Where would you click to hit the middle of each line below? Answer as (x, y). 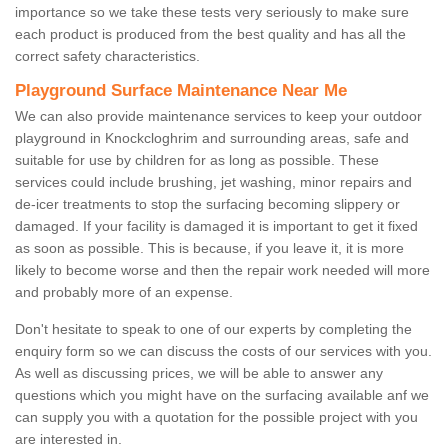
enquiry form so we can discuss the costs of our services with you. (223, 351)
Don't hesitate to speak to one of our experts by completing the (213, 329)
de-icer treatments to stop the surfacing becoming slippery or (207, 204)
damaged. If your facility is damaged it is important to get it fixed (216, 226)
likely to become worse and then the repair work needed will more (222, 270)
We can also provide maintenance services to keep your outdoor (218, 116)
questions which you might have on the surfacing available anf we (222, 395)
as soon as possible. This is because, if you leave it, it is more (209, 248)
